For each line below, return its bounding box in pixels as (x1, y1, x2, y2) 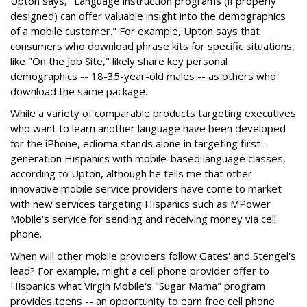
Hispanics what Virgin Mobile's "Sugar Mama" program (10, 279, 265, 293)
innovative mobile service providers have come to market (10, 182, 282, 195)
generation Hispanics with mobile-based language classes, (10, 151, 286, 165)
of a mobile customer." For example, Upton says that (10, 24, 260, 38)
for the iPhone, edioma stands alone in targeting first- (10, 136, 265, 150)
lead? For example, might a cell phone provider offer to (10, 264, 269, 278)
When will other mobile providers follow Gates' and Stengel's (10, 249, 296, 262)
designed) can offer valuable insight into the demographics (10, 9, 286, 23)
